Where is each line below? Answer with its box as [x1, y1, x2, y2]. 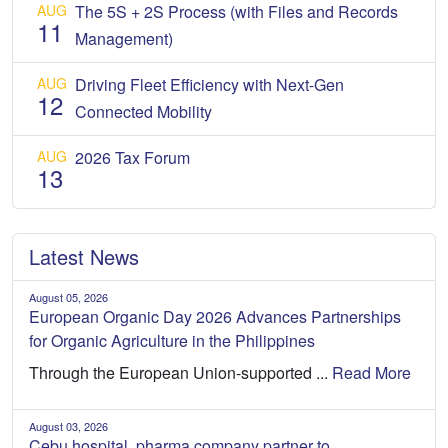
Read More [332, 360, 411, 384]
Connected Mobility [75, 99, 212, 123]
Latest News [29, 241, 139, 271]
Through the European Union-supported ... [29, 360, 332, 384]
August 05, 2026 [29, 288, 108, 305]
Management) [75, 26, 173, 50]
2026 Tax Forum [75, 145, 190, 169]
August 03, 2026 [29, 417, 108, 434]
